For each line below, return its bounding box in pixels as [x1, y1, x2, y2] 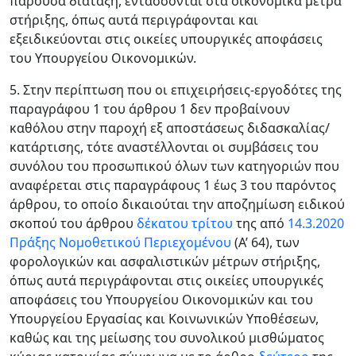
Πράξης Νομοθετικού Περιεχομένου [10, 234, 231, 251]
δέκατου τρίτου [137, 215, 236, 232]
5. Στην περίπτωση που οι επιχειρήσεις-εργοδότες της [10, 81, 342, 99]
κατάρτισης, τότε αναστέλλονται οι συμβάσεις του [10, 138, 319, 156]
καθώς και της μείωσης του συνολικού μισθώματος [10, 329, 324, 346]
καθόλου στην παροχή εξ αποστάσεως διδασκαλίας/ [10, 119, 330, 137]
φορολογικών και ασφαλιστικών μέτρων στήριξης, [10, 253, 320, 270]
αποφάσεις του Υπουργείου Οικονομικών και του [10, 291, 313, 308]
